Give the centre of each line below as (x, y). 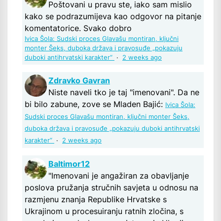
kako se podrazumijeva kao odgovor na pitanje (113, 17)
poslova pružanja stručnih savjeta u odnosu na (111, 188)
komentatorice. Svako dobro (78, 28)
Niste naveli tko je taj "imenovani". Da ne (124, 92)
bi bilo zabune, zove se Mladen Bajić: (95, 104)
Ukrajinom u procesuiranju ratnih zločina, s (104, 211)
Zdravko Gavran (79, 81)
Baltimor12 (69, 164)
